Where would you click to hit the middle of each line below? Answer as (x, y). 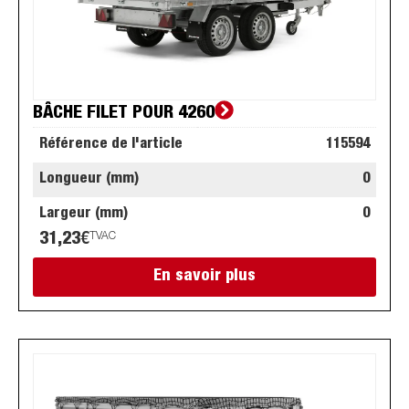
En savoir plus (204, 277)
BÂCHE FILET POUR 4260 (124, 115)
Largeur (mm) (84, 215)
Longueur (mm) (89, 180)
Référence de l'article (111, 146)
